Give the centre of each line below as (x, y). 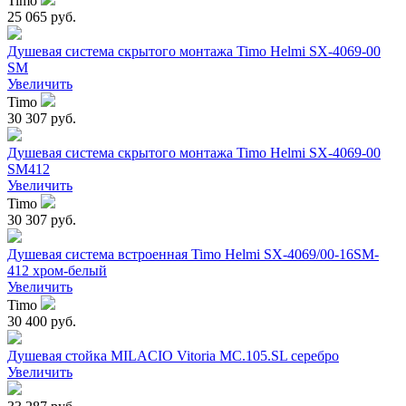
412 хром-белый (57, 271)
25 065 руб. (42, 17)
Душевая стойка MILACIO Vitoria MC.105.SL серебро (173, 356)
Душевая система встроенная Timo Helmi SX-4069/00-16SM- (193, 255)
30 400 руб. (42, 322)
